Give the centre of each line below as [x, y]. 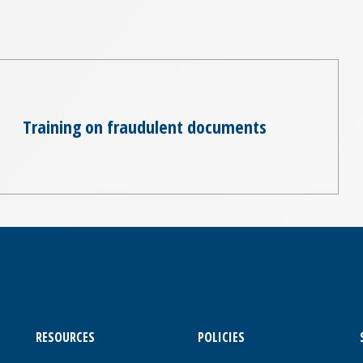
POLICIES [221, 337]
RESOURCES [65, 337]
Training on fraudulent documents [144, 126]
